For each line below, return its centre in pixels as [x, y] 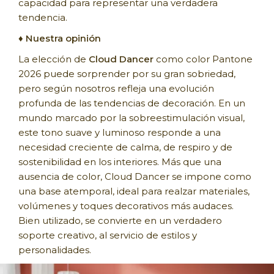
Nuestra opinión [63, 38]
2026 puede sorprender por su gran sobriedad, [127, 73]
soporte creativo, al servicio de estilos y [108, 235]
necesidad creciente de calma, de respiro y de [125, 147]
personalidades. [55, 250]
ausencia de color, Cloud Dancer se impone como [135, 176]
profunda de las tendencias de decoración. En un [132, 103]
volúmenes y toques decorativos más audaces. [126, 206]
